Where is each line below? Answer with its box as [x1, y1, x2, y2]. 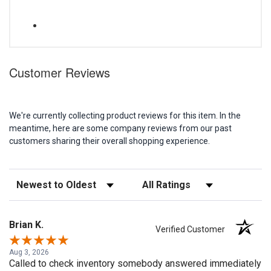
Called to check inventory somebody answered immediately [9, 258, 261, 270]
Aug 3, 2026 [9, 248, 49, 257]
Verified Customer [155, 224, 231, 235]
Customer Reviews [9, 64, 110, 81]
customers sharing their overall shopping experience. [9, 136, 210, 146]
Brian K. [9, 219, 44, 230]
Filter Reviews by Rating [134, 176, 229, 186]
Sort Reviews [8, 176, 60, 186]
